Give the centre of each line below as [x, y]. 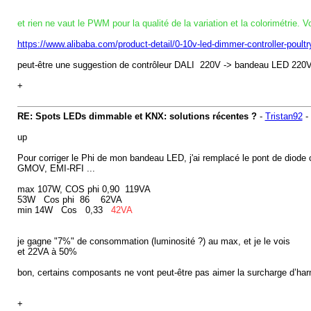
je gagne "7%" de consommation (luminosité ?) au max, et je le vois [153, 241]
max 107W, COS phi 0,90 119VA [84, 189]
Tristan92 [284, 116]
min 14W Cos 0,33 [64, 210]
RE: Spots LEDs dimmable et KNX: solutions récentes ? [137, 116]
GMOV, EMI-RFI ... [56, 168]
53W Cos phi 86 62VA [69, 200]
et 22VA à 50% [47, 252]
